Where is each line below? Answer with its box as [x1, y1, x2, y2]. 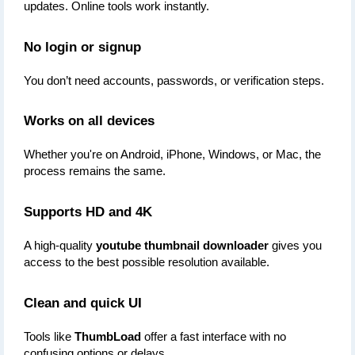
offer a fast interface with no [141, 330, 286, 343]
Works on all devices [24, 113, 155, 129]
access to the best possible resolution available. [24, 256, 269, 269]
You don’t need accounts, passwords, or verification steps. [24, 74, 324, 87]
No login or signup [24, 38, 141, 55]
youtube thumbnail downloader [96, 239, 269, 253]
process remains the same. [24, 165, 166, 178]
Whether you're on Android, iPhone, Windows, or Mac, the [24, 148, 321, 162]
